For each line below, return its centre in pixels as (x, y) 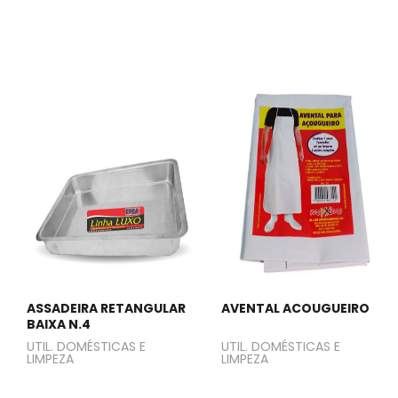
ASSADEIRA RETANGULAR (106, 308)
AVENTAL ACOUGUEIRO (295, 308)
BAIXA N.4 (59, 324)
